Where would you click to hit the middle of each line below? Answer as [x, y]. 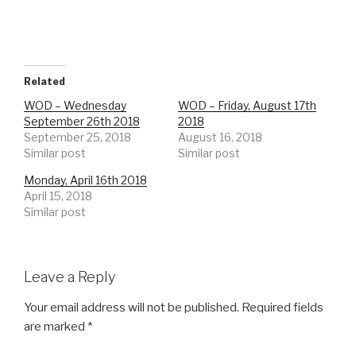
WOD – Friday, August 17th [247, 106]
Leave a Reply [70, 277]
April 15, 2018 [58, 196]
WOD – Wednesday [75, 106]
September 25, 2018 [77, 137]
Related [44, 82]
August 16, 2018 [220, 137]
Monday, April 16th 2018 [85, 180]
